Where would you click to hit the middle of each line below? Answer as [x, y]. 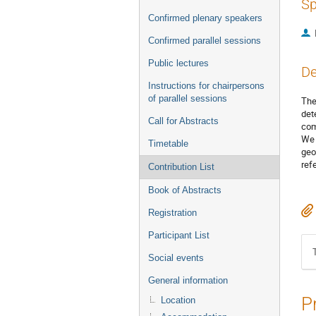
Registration [172, 213]
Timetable [168, 144]
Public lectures [178, 63]
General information [188, 280]
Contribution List [181, 167]
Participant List [179, 235]
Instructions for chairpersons [206, 86]
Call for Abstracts [183, 121]
